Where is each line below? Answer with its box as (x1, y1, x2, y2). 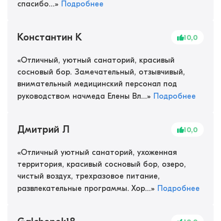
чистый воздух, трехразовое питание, (17, 172, 160, 181)
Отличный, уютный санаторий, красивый (21, 56, 175, 65)
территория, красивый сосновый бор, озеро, (17, 160, 186, 169)
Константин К (17, 32, 82, 43)
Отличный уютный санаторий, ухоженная (21, 148, 177, 157)
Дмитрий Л (17, 124, 70, 135)
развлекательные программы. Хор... (17, 184, 151, 193)
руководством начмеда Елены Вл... (17, 92, 147, 101)
